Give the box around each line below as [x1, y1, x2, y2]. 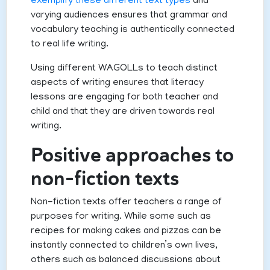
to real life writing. [31, 39, 108, 51]
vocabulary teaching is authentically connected [31, 25, 234, 36]
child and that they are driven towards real [31, 107, 215, 118]
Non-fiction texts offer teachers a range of [31, 197, 222, 209]
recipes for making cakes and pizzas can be [31, 226, 221, 237]
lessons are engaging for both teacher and [31, 92, 218, 104]
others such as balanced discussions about [31, 255, 221, 266]
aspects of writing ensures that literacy [31, 78, 204, 89]
